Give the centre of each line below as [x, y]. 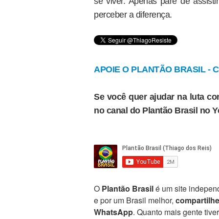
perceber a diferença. [133, 15]
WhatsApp [113, 212]
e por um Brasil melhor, [135, 200]
